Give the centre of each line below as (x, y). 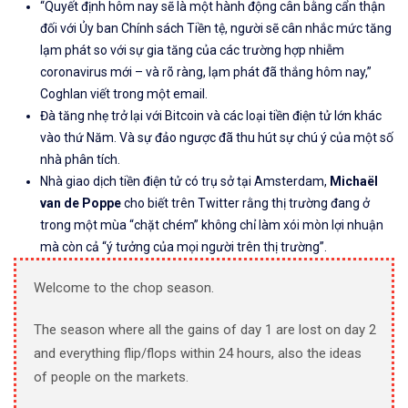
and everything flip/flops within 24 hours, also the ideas (198, 354)
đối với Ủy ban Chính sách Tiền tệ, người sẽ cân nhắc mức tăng (216, 29)
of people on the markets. (111, 377)
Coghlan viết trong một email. (124, 94)
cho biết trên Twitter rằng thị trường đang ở (245, 204)
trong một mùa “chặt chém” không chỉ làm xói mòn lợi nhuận (212, 225)
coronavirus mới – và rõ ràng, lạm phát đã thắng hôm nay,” (206, 72)
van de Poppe (81, 204)
